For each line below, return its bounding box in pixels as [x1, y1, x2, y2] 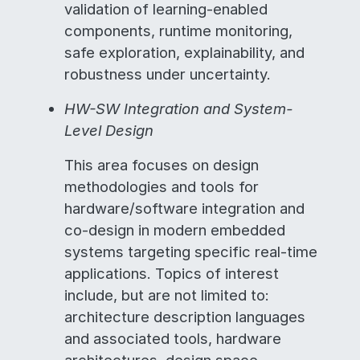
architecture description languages [64, 308, 305, 325]
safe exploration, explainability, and [64, 43, 305, 61]
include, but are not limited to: [64, 286, 269, 304]
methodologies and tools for [64, 178, 259, 195]
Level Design [64, 121, 153, 139]
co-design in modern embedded [64, 221, 285, 239]
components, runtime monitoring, [64, 22, 292, 39]
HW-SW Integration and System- [64, 100, 292, 117]
